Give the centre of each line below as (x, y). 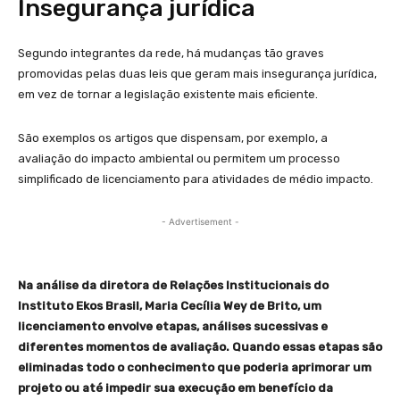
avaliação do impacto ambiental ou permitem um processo (179, 159)
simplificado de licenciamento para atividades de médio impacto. (196, 179)
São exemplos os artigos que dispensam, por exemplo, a (173, 138)
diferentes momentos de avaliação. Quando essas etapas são (200, 347)
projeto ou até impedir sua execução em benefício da (175, 388)
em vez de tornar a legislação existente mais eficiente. (168, 95)
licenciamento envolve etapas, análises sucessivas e (173, 327)
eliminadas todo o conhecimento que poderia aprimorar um (195, 368)
